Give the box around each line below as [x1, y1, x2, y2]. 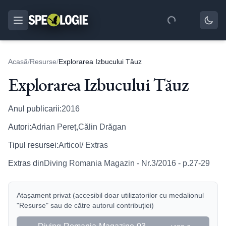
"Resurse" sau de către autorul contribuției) [17, 201, 154, 209]
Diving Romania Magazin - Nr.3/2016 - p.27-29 [44, 159, 210, 167]
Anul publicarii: [8, 104, 62, 113]
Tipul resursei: [8, 141, 59, 149]
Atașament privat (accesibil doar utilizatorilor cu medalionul [17, 191, 204, 199]
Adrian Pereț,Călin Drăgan [31, 123, 126, 131]
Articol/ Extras [59, 141, 108, 149]
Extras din [8, 159, 44, 167]
